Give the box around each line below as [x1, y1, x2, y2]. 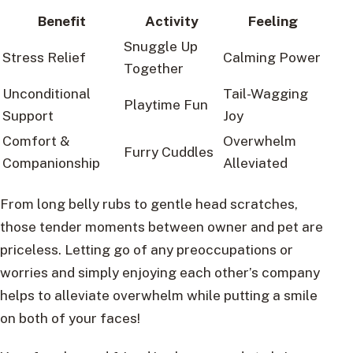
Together [124, 59, 184, 76]
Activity [145, 12, 199, 29]
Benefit [37, 12, 86, 29]
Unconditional [2, 84, 91, 102]
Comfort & [2, 132, 70, 149]
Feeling [247, 12, 298, 29]
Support [2, 106, 54, 124]
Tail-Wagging [223, 84, 308, 102]
